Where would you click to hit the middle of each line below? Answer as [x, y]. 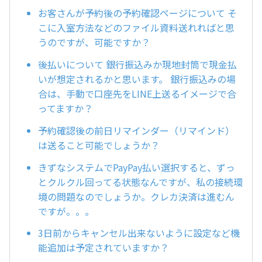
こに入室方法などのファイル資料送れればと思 [136, 28]
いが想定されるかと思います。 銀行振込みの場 [137, 79]
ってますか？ [65, 108]
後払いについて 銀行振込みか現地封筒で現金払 [137, 65]
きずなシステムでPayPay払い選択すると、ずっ [137, 167]
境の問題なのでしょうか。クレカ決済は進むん [136, 196]
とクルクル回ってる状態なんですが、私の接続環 [140, 182]
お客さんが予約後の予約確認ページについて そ [137, 13]
